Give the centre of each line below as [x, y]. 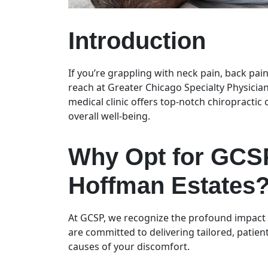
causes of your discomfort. [130, 246]
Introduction [140, 40]
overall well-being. [110, 116]
